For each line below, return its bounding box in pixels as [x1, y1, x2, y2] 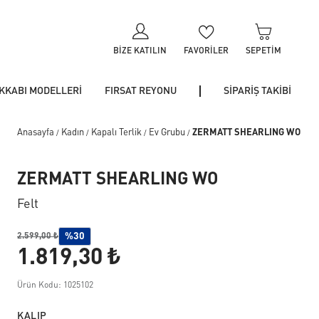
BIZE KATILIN [113, 47, 167, 56]
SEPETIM [246, 47, 282, 56]
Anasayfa [17, 128, 54, 137]
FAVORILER [184, 47, 229, 56]
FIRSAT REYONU [104, 86, 177, 96]
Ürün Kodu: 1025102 [17, 281, 93, 290]
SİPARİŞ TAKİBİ [223, 86, 291, 96]
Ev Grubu [149, 128, 185, 137]
